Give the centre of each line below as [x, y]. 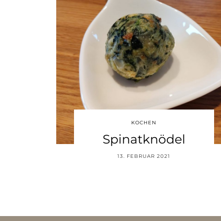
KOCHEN [144, 122]
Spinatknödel [144, 139]
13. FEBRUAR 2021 [144, 156]
